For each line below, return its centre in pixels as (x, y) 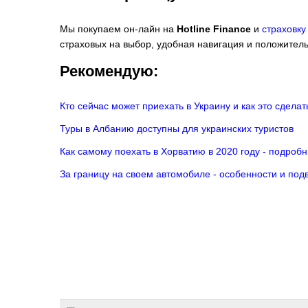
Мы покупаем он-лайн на (118, 29)
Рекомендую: (109, 71)
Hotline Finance (214, 29)
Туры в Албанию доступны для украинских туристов (177, 129)
